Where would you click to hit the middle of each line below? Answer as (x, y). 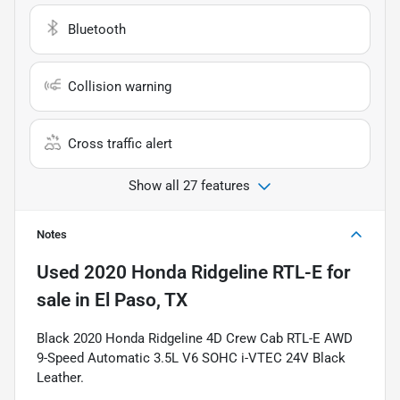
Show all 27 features (189, 185)
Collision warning (120, 86)
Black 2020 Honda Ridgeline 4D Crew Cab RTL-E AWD (195, 338)
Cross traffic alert (120, 143)
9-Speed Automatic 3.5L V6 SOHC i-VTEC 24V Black (191, 358)
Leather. (60, 377)
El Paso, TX (141, 300)
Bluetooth (97, 29)
